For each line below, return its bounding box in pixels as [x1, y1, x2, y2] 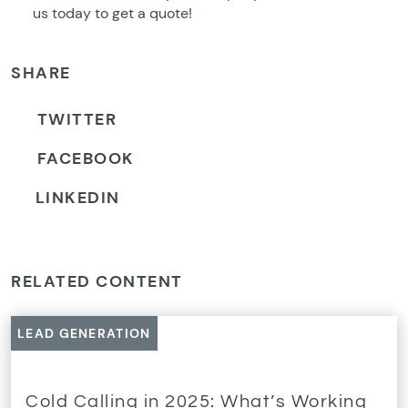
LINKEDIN [35, 187, 120, 209]
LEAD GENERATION [17, 325, 151, 342]
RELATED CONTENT [11, 270, 183, 292]
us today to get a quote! [33, 4, 192, 23]
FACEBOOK [36, 148, 135, 169]
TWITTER [36, 108, 117, 130]
